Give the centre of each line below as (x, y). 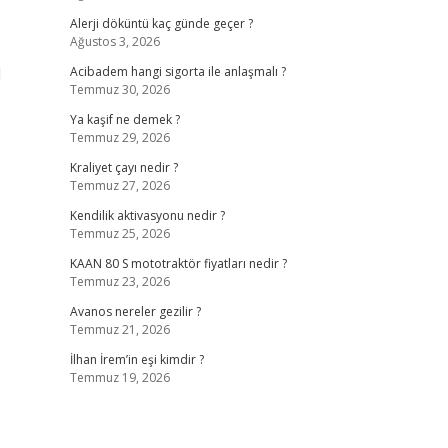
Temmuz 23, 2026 (119, 281)
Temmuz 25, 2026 (119, 233)
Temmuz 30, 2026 (119, 89)
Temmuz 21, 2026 (119, 329)
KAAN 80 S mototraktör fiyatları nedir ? (178, 263)
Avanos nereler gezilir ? (135, 311)
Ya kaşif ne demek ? (124, 119)
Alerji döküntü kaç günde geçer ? (161, 23)
